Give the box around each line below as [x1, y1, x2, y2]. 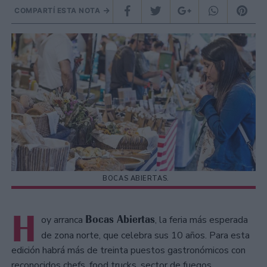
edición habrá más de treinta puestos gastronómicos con [11, 244, 246, 257]
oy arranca [41, 213, 85, 227]
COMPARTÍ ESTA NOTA [14, 6, 103, 15]
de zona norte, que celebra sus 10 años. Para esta [41, 229, 250, 243]
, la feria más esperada [155, 213, 248, 227]
